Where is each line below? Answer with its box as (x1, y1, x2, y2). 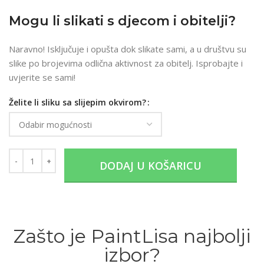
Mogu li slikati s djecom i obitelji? (9, 13, 236, 29)
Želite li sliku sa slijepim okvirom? (9, 97, 146, 108)
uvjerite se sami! (9, 71, 75, 84)
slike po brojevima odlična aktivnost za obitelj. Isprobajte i (9, 57, 243, 70)
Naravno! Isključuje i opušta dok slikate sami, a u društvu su (9, 43, 246, 55)
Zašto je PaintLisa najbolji (13, 225, 251, 248)
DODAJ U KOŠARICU (99, 159, 202, 173)
